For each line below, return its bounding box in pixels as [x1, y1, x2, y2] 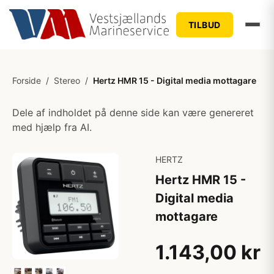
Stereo [54, 75, 80, 86]
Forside [12, 75, 41, 86]
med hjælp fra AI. [12, 121, 92, 133]
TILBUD [188, 19, 221, 30]
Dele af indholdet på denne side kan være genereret [12, 106, 254, 119]
